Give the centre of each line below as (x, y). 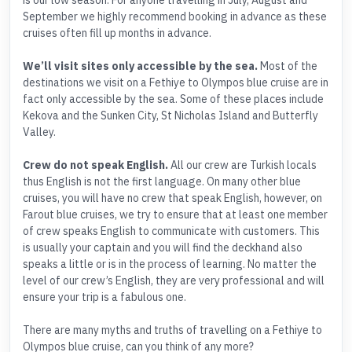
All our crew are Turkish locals (242, 165)
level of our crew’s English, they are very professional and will (174, 281)
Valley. (39, 132)
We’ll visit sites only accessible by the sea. (140, 66)
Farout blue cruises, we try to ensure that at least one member (175, 215)
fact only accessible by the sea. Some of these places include (173, 99)
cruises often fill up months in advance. (117, 33)
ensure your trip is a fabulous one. (104, 297)
